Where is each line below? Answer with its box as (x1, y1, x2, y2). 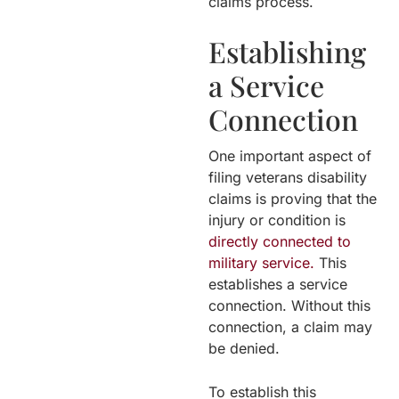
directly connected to (208, 232, 351, 250)
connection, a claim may (208, 317, 372, 336)
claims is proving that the (208, 189, 377, 208)
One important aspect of (208, 146, 371, 165)
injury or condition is (208, 210, 346, 229)
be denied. (208, 338, 280, 357)
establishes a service (208, 274, 347, 293)
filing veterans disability (208, 167, 367, 186)
